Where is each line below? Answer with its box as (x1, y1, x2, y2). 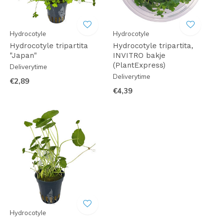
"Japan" (10, 51, 37, 60)
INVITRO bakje (112, 51, 165, 60)
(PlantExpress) (112, 61, 165, 70)
